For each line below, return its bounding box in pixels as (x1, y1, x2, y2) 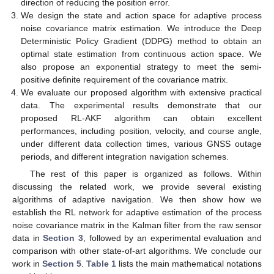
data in (12, 233, 43, 243)
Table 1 (86, 259, 116, 269)
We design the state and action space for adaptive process (21, 10, 262, 21)
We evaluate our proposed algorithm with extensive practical (21, 87, 262, 98)
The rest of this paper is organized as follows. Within (29, 169, 262, 179)
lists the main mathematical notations (116, 259, 262, 269)
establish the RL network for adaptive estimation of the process (12, 207, 262, 218)
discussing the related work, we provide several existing (12, 182, 262, 192)
